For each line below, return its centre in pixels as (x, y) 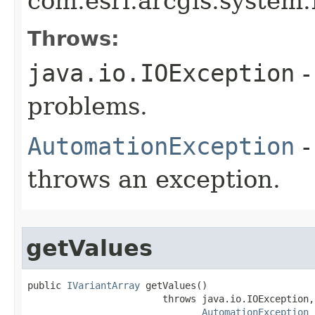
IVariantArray (103, 285)
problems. (88, 106)
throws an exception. (154, 179)
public (47, 285)
